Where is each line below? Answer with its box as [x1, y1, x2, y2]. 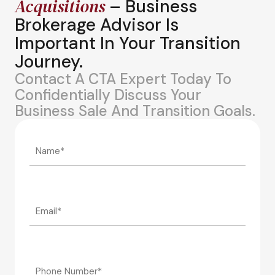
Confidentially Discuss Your [15, 85, 201, 104]
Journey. [15, 50, 83, 73]
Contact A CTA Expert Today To [15, 69, 231, 88]
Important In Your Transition [15, 32, 241, 55]
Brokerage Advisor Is [15, 14, 179, 36]
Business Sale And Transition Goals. [15, 101, 255, 120]
